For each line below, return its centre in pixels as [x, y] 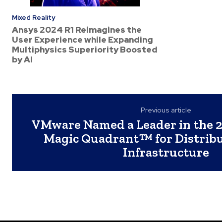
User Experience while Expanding [83, 40]
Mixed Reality [33, 18]
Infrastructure [166, 152]
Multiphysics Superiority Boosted [85, 50]
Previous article [166, 110]
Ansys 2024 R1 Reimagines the [77, 30]
